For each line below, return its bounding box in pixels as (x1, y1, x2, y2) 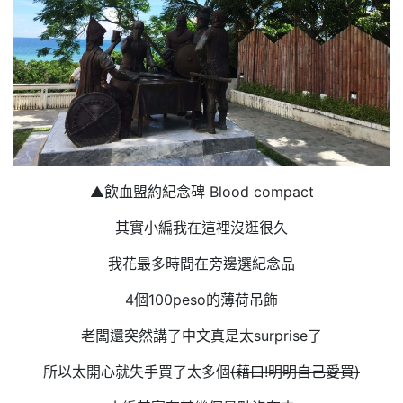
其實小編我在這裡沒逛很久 (115, 218, 288, 237)
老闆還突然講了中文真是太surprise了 (81, 326, 322, 345)
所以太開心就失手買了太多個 (43, 362, 230, 381)
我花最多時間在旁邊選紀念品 (108, 254, 295, 273)
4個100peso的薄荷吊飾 (125, 290, 278, 309)
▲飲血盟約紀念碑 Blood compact (89, 182, 314, 201)
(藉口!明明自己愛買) (230, 362, 360, 381)
